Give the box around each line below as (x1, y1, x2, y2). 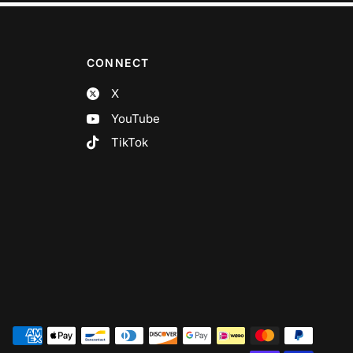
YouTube (110, 111, 160, 126)
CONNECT (86, 56, 150, 69)
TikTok (110, 134, 148, 150)
